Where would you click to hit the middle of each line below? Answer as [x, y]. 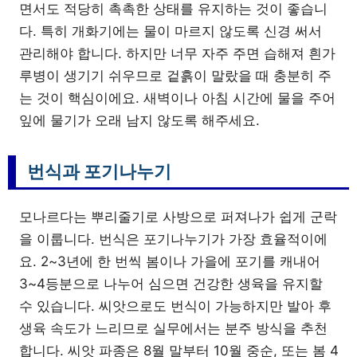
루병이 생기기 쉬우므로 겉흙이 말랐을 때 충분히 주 [175, 75]
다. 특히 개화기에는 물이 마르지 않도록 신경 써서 [171, 31]
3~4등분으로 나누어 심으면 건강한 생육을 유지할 [171, 283]
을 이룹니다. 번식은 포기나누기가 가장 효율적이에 [173, 239]
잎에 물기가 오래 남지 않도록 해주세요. [139, 120]
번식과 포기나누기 [99, 171]
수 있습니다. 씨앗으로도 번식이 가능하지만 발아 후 [175, 306]
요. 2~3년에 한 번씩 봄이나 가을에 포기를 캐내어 [170, 261]
